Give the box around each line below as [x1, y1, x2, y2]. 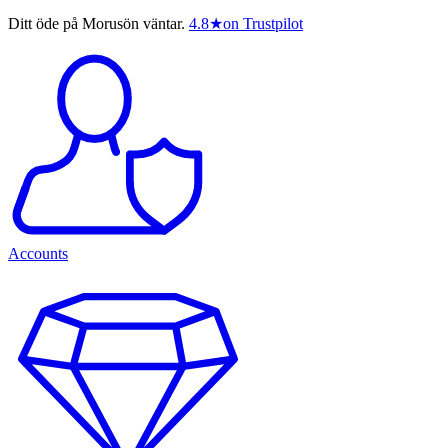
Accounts [8, 245, 68, 263]
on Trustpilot [223, 15, 303, 33]
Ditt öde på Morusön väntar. [8, 15, 185, 33]
